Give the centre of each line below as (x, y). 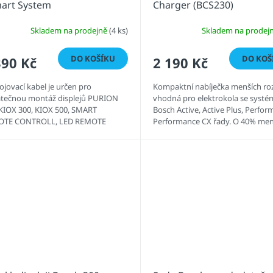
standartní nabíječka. (190, 133)
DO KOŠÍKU (93, 59)
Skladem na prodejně (69, 30)
